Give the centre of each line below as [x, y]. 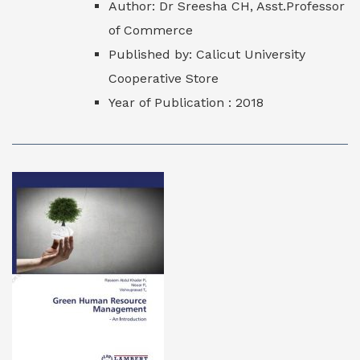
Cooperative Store [164, 78]
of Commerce [151, 30]
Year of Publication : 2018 [186, 102]
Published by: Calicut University [207, 54]
